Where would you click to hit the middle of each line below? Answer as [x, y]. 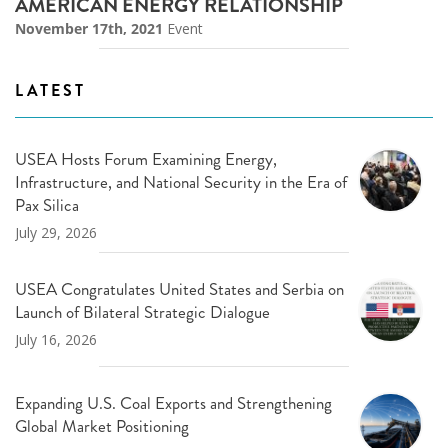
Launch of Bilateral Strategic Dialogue [142, 312]
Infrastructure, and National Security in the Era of [181, 182]
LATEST [50, 91]
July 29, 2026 [56, 233]
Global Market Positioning [102, 425]
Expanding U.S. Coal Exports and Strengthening [173, 402]
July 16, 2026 [56, 340]
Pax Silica [47, 205]
